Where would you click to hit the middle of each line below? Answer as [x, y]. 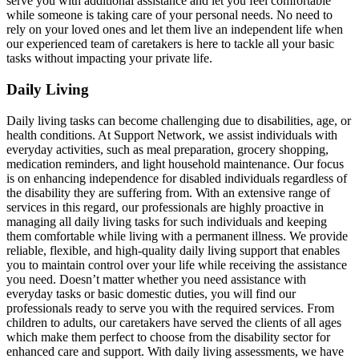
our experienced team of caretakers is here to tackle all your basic [170, 44]
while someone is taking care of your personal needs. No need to [169, 15]
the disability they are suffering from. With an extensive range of [168, 192]
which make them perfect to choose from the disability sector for [168, 337]
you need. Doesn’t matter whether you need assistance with [156, 279]
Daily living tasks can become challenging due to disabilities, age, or [179, 120]
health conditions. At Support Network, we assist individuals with [172, 135]
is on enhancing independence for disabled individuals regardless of [177, 178]
